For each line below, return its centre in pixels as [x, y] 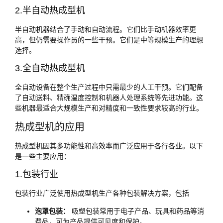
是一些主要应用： [43, 156]
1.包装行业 [37, 174]
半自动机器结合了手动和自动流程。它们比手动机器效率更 [106, 29]
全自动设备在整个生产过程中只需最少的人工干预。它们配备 [109, 87]
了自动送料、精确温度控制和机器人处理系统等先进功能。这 [109, 98]
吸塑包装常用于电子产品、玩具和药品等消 [137, 211]
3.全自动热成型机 [50, 68]
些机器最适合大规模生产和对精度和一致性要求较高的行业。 [109, 108]
